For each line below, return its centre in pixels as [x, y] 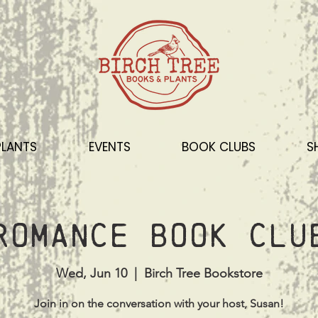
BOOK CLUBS [219, 147]
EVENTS [109, 147]
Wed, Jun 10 [91, 274]
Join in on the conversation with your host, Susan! [159, 304]
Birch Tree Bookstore [203, 274]
